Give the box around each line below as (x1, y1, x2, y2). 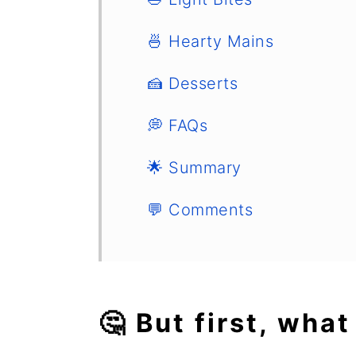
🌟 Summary (147, 158, 242, 177)
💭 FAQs (147, 116, 207, 135)
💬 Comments (147, 200, 253, 219)
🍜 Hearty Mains (147, 32, 273, 51)
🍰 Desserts (147, 74, 238, 93)
